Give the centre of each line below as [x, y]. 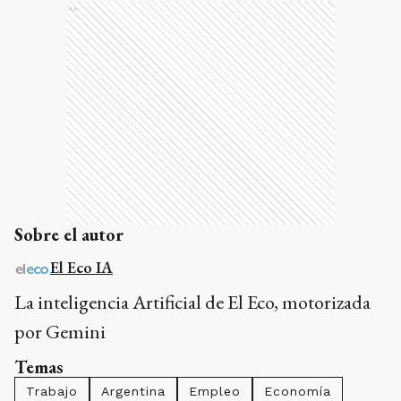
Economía [298, 392]
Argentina [133, 392]
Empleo [215, 392]
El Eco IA [81, 268]
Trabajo [52, 392]
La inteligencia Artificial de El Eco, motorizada [192, 303]
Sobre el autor [69, 235]
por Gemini [60, 332]
